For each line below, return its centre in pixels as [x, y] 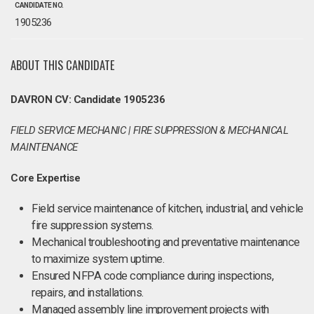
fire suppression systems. [93, 225]
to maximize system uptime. [98, 259]
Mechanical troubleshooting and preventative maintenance [166, 242]
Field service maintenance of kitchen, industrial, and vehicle [168, 209]
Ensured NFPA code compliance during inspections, [152, 276]
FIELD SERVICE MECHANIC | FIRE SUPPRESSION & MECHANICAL [149, 130]
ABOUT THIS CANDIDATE [63, 65]
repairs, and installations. [88, 293]
